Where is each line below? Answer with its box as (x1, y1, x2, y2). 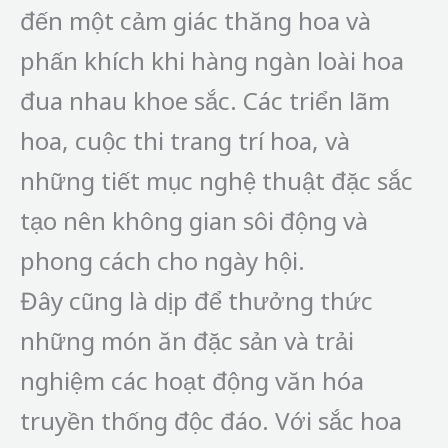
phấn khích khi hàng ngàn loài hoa (20, 43, 404, 77)
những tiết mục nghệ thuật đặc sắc (20, 163, 413, 197)
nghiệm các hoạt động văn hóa (20, 363, 364, 397)
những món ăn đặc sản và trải (20, 323, 354, 357)
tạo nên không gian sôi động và (20, 203, 368, 237)
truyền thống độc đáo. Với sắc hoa (20, 403, 402, 437)
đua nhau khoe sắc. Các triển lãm (20, 83, 390, 117)
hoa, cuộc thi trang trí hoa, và (20, 123, 350, 157)
